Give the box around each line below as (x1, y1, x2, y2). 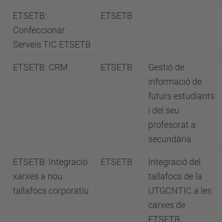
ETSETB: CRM (13, 61, 68, 72)
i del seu (148, 105, 179, 115)
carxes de (148, 199, 185, 210)
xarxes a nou (13, 170, 62, 181)
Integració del (148, 156, 201, 167)
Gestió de (148, 61, 184, 72)
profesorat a (148, 119, 196, 130)
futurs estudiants (148, 90, 215, 101)
